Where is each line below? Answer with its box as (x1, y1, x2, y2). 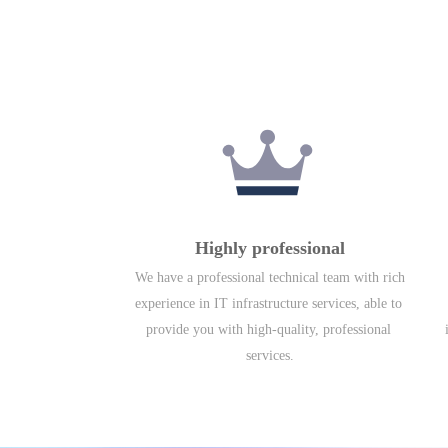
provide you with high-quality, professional (145, 321, 391, 337)
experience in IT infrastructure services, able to (135, 295, 402, 311)
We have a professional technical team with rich (135, 269, 405, 285)
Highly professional (195, 237, 345, 258)
